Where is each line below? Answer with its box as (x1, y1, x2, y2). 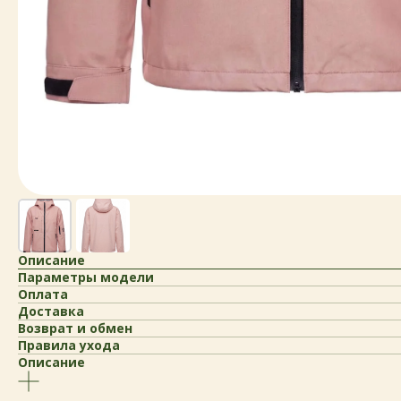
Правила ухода (18, 337, 120, 354)
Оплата (18, 286, 68, 303)
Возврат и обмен (18, 320, 132, 337)
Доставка (18, 303, 84, 320)
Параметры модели (18, 269, 154, 286)
